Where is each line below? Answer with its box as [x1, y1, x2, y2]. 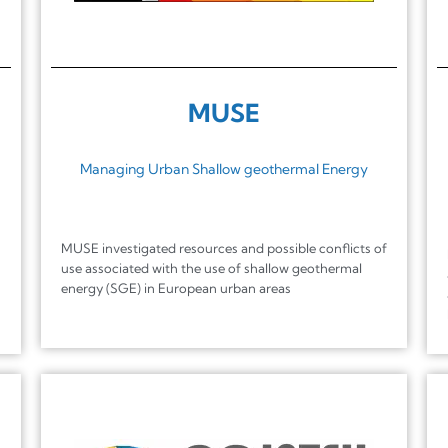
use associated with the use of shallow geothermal [60, 259, 362, 276]
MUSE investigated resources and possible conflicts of [60, 239, 387, 256]
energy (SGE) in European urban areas [60, 279, 291, 296]
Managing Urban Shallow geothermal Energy [79, 159, 368, 178]
